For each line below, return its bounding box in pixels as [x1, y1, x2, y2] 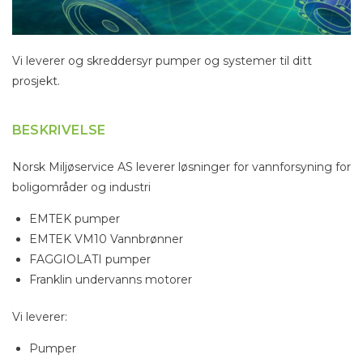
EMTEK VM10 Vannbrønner [29, 232, 183, 247]
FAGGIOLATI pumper [29, 252, 151, 267]
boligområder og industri [12, 180, 151, 195]
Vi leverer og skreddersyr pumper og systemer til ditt [12, 53, 312, 69]
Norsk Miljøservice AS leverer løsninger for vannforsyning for [12, 160, 351, 175]
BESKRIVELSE [12, 122, 106, 139]
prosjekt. [12, 74, 60, 89]
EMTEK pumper [29, 211, 120, 227]
